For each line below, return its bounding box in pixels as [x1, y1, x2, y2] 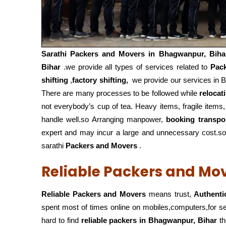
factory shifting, [72, 76, 128, 85]
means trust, [146, 190, 194, 199]
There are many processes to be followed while [41, 89, 200, 98]
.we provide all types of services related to [61, 63, 211, 72]
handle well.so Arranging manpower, [41, 115, 166, 124]
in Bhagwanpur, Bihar [139, 216, 217, 225]
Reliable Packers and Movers [41, 190, 146, 199]
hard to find [41, 216, 81, 225]
